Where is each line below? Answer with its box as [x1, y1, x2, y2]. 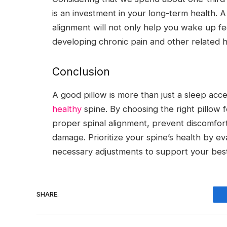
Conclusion [52, 64, 110, 78]
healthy [52, 103, 82, 114]
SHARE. [36, 190, 59, 199]
